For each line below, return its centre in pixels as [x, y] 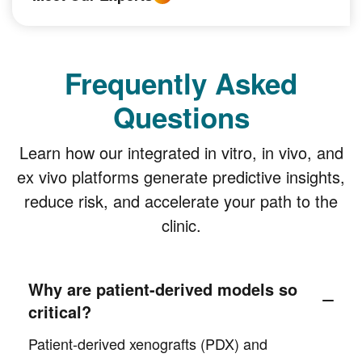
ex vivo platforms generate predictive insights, [181, 177]
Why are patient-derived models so [163, 289]
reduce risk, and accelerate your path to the [181, 201]
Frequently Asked [181, 83]
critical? [60, 311]
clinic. [181, 225]
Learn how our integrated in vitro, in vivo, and [181, 152]
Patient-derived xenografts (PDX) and [148, 343]
